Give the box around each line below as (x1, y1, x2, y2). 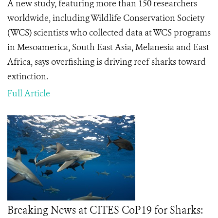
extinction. (7, 71, 48, 82)
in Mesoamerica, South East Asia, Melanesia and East (7, 41, 209, 53)
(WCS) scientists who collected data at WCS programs (7, 27, 211, 38)
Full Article (7, 88, 50, 99)
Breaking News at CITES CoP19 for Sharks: (7, 203, 203, 217)
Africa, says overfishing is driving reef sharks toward (7, 56, 206, 68)
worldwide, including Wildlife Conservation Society (7, 12, 204, 24)
